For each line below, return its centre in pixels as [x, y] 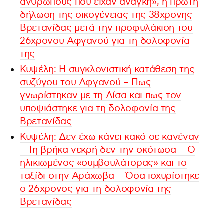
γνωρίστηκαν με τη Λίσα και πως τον [101, 95]
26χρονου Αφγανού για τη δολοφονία [105, 41]
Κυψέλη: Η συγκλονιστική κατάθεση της [107, 69]
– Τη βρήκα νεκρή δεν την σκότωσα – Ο [108, 150]
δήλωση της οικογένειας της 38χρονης [106, 15]
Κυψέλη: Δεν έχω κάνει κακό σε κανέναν [110, 137]
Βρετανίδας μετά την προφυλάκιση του [106, 28]
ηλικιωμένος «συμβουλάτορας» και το [104, 163]
